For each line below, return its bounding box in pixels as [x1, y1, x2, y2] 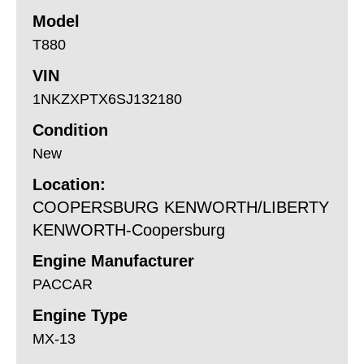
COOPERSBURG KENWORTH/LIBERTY [32, 197, 329, 216]
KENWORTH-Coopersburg [32, 220, 225, 239]
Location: [32, 175, 106, 193]
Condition [32, 120, 108, 139]
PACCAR [32, 275, 93, 292]
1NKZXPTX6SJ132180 [32, 90, 182, 107]
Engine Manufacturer [32, 251, 194, 270]
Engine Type [32, 305, 128, 324]
